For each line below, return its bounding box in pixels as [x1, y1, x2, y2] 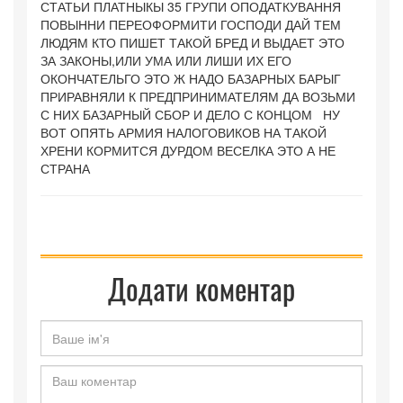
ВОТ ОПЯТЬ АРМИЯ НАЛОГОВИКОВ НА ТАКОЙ [40, 123, 327, 141]
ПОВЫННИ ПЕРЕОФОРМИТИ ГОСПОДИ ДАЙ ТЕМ [40, 15, 341, 33]
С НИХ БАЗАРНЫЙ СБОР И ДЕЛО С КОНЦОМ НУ [40, 105, 340, 123]
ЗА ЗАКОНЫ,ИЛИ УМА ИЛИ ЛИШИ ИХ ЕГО [40, 51, 291, 69]
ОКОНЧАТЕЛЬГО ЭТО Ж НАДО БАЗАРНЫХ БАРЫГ [40, 69, 341, 87]
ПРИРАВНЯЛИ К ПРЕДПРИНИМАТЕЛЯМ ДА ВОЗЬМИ [40, 87, 355, 105]
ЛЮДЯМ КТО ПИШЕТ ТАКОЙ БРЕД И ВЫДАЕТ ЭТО [40, 33, 345, 51]
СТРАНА [40, 159, 90, 177]
